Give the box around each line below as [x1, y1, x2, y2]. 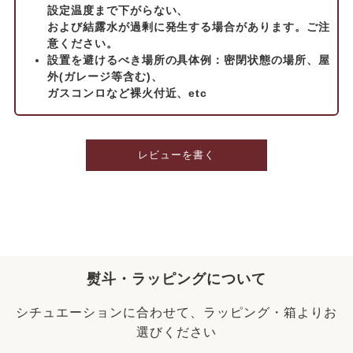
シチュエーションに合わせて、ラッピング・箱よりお [16, 306, 337, 320]
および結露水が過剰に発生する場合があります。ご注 [46, 20, 330, 34]
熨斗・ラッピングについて [87, 271, 266, 288]
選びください [136, 325, 217, 340]
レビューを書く [138, 149, 215, 162]
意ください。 [46, 37, 118, 50]
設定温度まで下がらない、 [46, 4, 189, 17]
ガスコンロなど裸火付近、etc [46, 87, 208, 100]
